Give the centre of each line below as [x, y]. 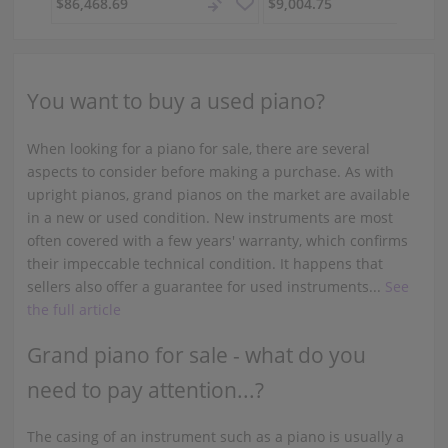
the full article [73, 309]
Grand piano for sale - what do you [196, 355]
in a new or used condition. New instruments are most [209, 217]
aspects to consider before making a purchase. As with [210, 171]
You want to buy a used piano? [175, 101]
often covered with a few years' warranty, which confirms [217, 240]
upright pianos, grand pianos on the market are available [218, 194]
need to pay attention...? [145, 390]
